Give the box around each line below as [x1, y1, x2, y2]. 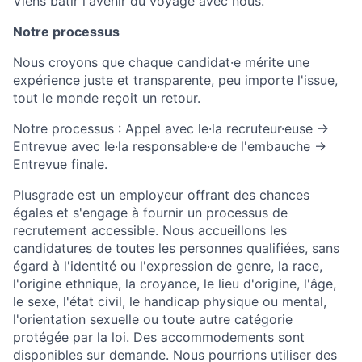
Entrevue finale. [13, 156, 107, 173]
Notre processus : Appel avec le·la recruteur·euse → [13, 120, 329, 137]
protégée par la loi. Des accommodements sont [13, 329, 305, 346]
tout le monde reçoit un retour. [13, 90, 200, 107]
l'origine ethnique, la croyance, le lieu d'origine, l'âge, [13, 276, 336, 293]
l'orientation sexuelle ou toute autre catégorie [13, 311, 293, 328]
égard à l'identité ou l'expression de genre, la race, [13, 258, 322, 275]
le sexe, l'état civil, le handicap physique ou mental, [13, 293, 326, 310]
